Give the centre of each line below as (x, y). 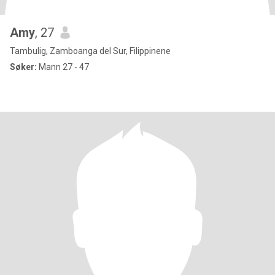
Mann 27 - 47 (63, 67)
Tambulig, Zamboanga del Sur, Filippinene (90, 51)
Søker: (23, 67)
